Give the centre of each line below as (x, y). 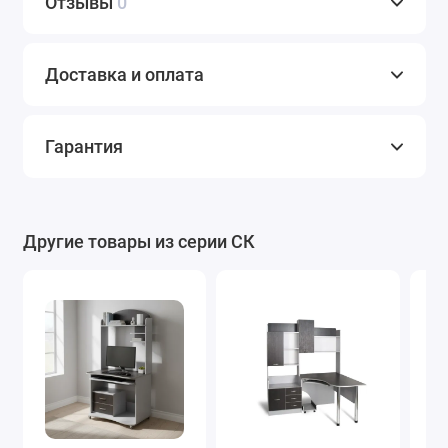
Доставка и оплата (124, 75)
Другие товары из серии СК (138, 242)
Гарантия (84, 147)
